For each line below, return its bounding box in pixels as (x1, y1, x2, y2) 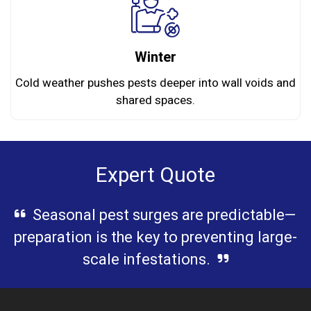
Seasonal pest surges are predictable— (33, 204, 296, 227)
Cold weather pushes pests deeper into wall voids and (15, 74, 296, 92)
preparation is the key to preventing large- (14, 226, 297, 249)
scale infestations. (82, 249, 210, 271)
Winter (135, 47, 176, 68)
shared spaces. (116, 92, 195, 110)
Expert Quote (96, 160, 215, 192)
